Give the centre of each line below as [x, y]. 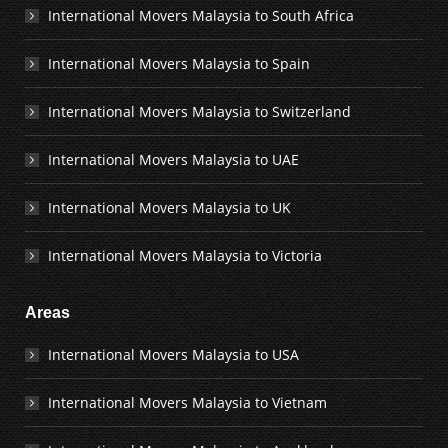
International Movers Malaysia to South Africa [201, 15]
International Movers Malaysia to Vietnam [187, 402]
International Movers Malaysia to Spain [179, 63]
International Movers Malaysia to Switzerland [199, 111]
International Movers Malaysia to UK [169, 207]
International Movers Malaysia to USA [173, 354]
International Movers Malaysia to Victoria [185, 255]
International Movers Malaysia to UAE [173, 159]
